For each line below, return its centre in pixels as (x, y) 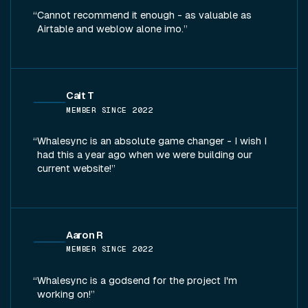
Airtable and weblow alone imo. (110, 29)
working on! (64, 295)
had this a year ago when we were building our (144, 155)
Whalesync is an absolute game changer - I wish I (152, 141)
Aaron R (85, 235)
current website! (74, 169)
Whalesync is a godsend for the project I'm (137, 281)
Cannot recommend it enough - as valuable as (144, 15)
